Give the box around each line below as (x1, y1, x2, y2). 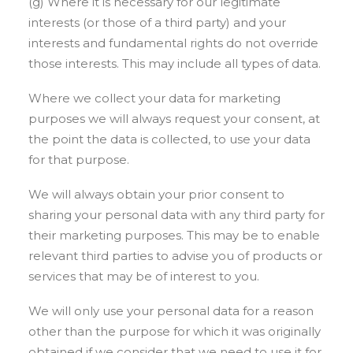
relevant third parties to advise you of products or (28, 248, 322, 263)
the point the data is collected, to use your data (28, 132, 310, 147)
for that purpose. (28, 152, 129, 167)
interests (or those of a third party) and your (28, 15, 286, 30)
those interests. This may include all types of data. (28, 56, 321, 71)
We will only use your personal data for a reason (28, 303, 314, 318)
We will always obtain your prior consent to (28, 187, 284, 202)
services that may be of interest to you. (28, 269, 259, 284)
